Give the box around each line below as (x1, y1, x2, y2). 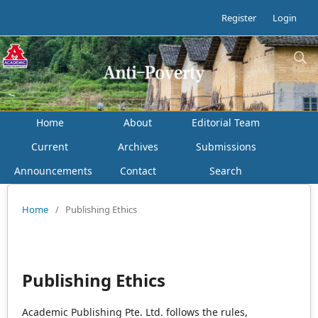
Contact (119, 164, 156, 177)
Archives (117, 140, 158, 153)
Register (221, 11, 256, 24)
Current (31, 140, 68, 153)
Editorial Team (192, 116, 260, 129)
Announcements (14, 164, 92, 177)
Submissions (195, 140, 256, 153)
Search (209, 164, 242, 177)
